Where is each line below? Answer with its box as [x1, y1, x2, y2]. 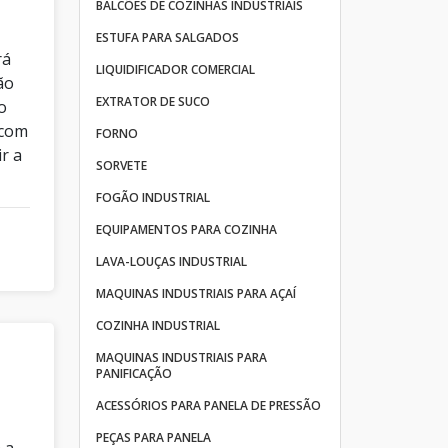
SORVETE [95, 157, 147, 174]
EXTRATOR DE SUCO [95, 93, 210, 110]
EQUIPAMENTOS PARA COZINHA [95, 221, 277, 238]
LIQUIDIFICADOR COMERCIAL [95, 61, 255, 78]
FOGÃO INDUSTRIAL [95, 189, 210, 206]
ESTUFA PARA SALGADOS [95, 29, 239, 46]
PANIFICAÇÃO [95, 365, 172, 382]
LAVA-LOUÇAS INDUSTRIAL [95, 253, 247, 270]
